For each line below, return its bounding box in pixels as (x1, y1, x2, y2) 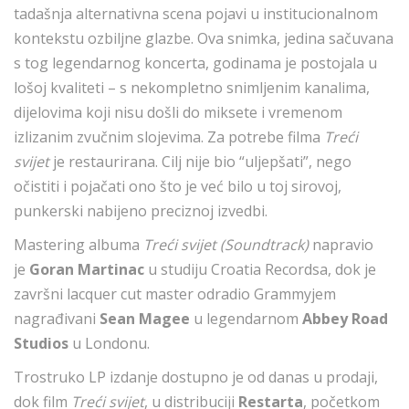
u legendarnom (194, 309, 302, 329)
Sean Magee (100, 309, 194, 329)
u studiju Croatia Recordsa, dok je (148, 259, 376, 279)
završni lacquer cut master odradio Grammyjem (14, 284, 336, 304)
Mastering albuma (14, 235, 143, 255)
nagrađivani (14, 309, 100, 329)
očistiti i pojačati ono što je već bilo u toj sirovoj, (14, 176, 341, 196)
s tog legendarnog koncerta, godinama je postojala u (14, 53, 377, 73)
